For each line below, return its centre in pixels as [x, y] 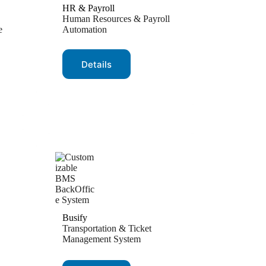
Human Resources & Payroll [116, 19]
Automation [85, 29]
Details [96, 64]
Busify [75, 218]
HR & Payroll [88, 8]
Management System [102, 239]
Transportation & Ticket [107, 228]
